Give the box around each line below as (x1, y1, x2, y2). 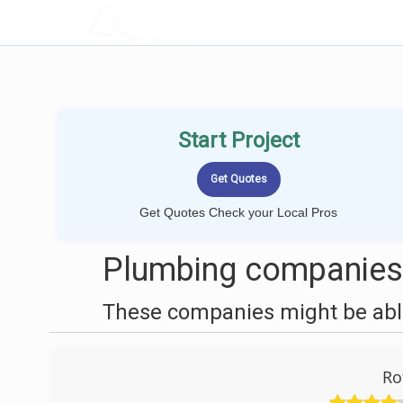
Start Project (177, 128, 300, 153)
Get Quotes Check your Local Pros (139, 205, 337, 219)
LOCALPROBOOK (132, 13, 251, 31)
